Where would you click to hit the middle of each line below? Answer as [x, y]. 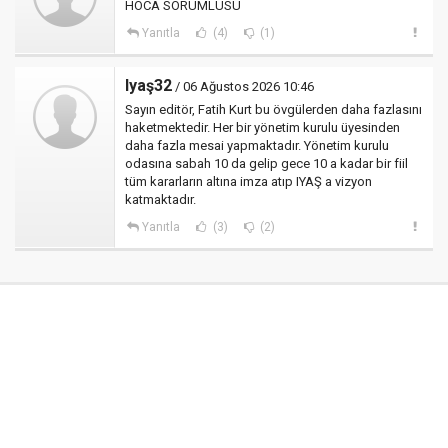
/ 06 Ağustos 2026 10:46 [243, 86]
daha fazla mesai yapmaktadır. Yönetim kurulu [257, 145]
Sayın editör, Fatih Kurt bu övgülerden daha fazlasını [273, 109]
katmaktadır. [160, 199]
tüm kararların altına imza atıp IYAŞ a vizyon [248, 181]
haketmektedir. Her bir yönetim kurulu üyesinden [262, 127]
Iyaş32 [148, 85]
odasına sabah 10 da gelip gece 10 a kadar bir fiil [266, 163]
